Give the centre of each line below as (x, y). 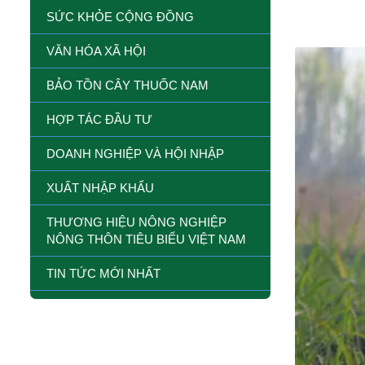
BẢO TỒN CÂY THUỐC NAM (128, 85)
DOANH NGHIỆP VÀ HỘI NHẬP (135, 153)
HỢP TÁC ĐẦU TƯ (99, 119)
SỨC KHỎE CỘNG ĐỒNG (120, 16)
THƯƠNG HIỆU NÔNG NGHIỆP (136, 222)
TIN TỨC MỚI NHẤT (103, 273)
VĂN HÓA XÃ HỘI (96, 51)
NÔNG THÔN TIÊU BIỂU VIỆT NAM (146, 239)
